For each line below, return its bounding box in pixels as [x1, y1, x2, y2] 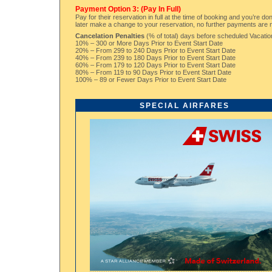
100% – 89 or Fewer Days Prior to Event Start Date [75, 76, 226, 84]
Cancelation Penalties [75, 32, 144, 40]
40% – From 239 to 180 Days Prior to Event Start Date [75, 54, 236, 62]
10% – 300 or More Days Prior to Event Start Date [75, 39, 223, 47]
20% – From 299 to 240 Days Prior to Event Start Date [75, 47, 236, 55]
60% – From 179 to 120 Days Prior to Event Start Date [75, 61, 236, 69]
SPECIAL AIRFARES [139, 101, 229, 110]
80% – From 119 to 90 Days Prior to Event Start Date [75, 69, 231, 76]
